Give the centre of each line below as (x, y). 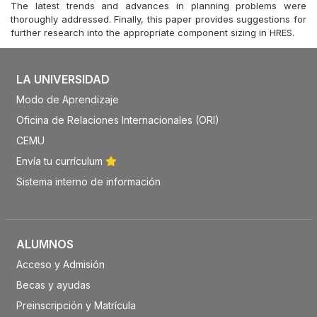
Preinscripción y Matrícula (76, 305)
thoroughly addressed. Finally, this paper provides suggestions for (158, 19)
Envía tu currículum (60, 161)
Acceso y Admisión (60, 264)
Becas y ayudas (53, 285)
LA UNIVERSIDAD (63, 79)
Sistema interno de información (88, 181)
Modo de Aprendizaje (67, 99)
